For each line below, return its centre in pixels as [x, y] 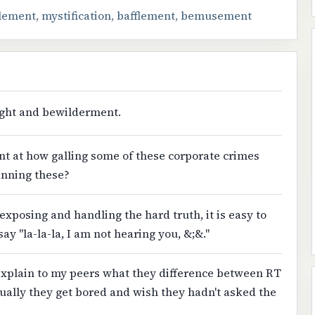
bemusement [216, 15]
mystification [76, 15]
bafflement [146, 15]
